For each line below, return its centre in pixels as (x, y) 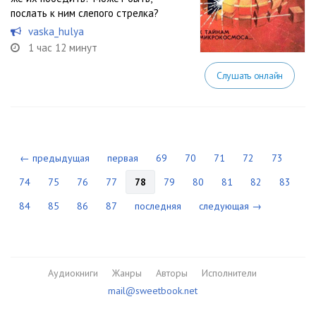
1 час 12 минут (63, 48)
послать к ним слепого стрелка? (85, 13)
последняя (158, 206)
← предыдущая (55, 158)
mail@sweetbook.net (152, 291)
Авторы (172, 273)
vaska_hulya (56, 31)
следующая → (230, 206)
